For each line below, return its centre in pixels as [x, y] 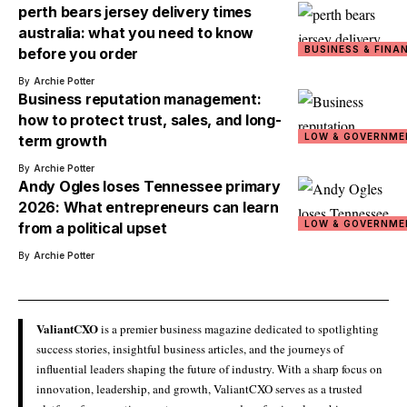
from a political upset [93, 228]
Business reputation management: [140, 99]
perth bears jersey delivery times [135, 12]
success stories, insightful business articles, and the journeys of [190, 349]
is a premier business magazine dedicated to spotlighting [238, 329]
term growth [63, 141]
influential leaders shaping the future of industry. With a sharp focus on [209, 369]
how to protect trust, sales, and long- [150, 120]
